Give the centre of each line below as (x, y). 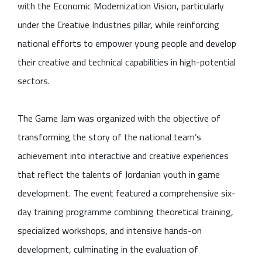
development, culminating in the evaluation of (108, 249)
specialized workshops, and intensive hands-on (110, 230)
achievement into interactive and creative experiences (123, 155)
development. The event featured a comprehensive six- (127, 193)
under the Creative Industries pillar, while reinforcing (118, 24)
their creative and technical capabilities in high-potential (127, 62)
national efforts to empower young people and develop (127, 43)
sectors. (34, 80)
